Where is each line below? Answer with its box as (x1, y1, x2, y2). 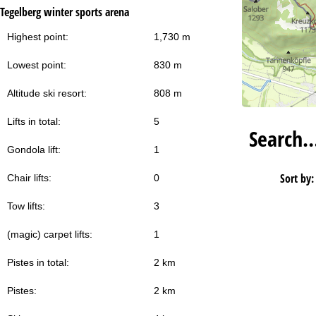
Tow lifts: (7, 200, 45, 212)
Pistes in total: (7, 256, 69, 268)
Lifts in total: (7, 115, 61, 127)
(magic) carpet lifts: (7, 228, 92, 240)
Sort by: (280, 170, 315, 186)
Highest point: (7, 30, 68, 42)
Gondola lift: (7, 143, 61, 155)
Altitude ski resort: (7, 87, 87, 99)
